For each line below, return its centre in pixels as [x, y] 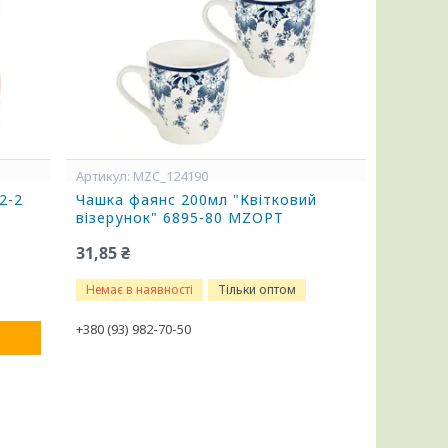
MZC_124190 [171, 176]
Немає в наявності [140, 289]
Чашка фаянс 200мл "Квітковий [197, 199]
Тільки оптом [257, 289]
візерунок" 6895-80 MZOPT [180, 217]
